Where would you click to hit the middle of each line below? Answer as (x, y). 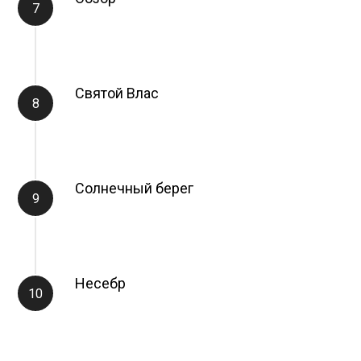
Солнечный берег (134, 189)
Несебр (100, 284)
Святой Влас (117, 93)
